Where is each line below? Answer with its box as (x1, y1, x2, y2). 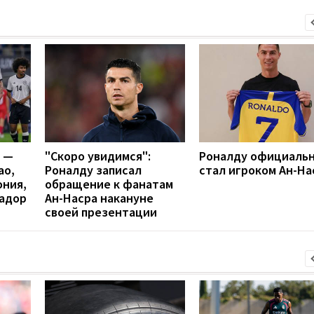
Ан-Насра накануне (45, 189, 153, 206)
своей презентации (45, 203, 157, 220)
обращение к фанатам (45, 175, 173, 192)
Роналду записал (45, 161, 142, 178)
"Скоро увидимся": (45, 147, 151, 164)
